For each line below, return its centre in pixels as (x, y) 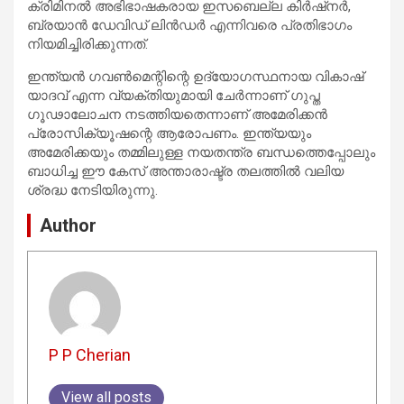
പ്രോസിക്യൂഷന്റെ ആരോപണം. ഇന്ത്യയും (169, 133)
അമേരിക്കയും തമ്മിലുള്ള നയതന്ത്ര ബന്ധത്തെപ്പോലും (201, 152)
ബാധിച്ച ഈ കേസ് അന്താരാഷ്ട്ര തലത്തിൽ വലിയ (185, 171)
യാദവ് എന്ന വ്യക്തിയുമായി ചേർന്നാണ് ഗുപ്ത (174, 95)
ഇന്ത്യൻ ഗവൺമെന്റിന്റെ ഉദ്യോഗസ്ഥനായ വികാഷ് (195, 76)
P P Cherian (89, 355)
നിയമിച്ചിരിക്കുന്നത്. (87, 44)
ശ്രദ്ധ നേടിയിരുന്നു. (92, 190)
